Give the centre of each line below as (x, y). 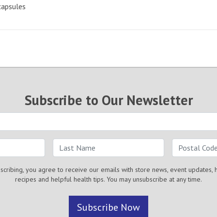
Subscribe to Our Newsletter (108, 100)
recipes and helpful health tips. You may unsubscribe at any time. (108, 179)
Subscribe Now (108, 207)
